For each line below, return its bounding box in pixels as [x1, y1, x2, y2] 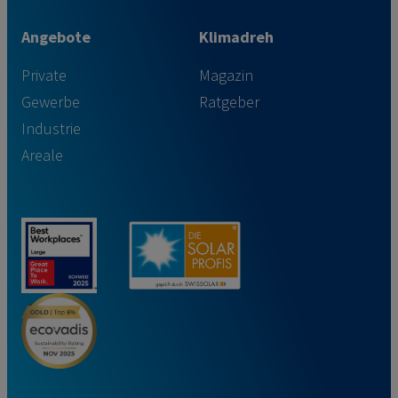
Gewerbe [21, 92, 80, 113]
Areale [21, 145, 63, 166]
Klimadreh [199, 27, 274, 48]
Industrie [21, 118, 81, 139]
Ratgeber [199, 92, 259, 113]
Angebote [21, 27, 91, 48]
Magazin [199, 65, 253, 86]
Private [21, 65, 67, 86]
